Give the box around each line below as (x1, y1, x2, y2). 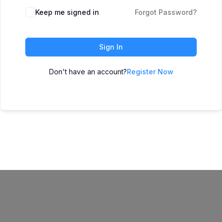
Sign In (99, 43, 123, 51)
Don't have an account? (49, 67, 127, 76)
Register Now (126, 67, 173, 76)
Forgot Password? (135, 8, 197, 16)
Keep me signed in (35, 8, 99, 16)
